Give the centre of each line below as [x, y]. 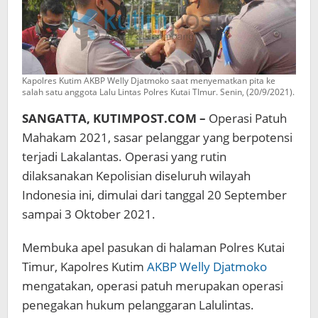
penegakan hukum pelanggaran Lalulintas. [138, 305]
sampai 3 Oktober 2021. [89, 214]
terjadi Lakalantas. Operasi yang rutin [124, 157]
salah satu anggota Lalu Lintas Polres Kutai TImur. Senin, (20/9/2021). [158, 92]
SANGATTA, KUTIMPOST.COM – [114, 119]
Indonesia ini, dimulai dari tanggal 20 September [154, 195]
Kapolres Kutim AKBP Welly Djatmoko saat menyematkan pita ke [149, 81]
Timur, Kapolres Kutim [84, 267]
